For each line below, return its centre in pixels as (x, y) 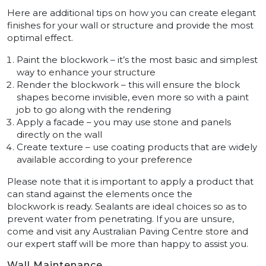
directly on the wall (59, 135)
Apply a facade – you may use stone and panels (124, 122)
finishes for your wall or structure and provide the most (130, 26)
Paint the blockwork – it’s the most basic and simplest (137, 60)
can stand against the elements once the (100, 194)
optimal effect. (40, 38)
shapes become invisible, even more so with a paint (133, 97)
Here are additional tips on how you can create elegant (132, 13)
